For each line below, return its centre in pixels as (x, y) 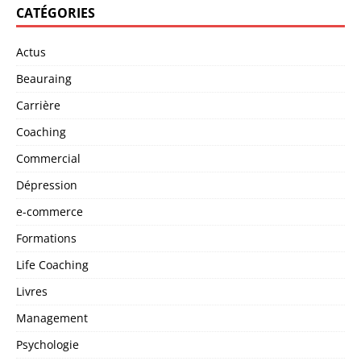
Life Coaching (52, 264)
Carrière (38, 105)
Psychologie (48, 344)
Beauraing (44, 78)
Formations (46, 238)
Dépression (47, 185)
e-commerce (50, 211)
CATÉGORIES (56, 12)
